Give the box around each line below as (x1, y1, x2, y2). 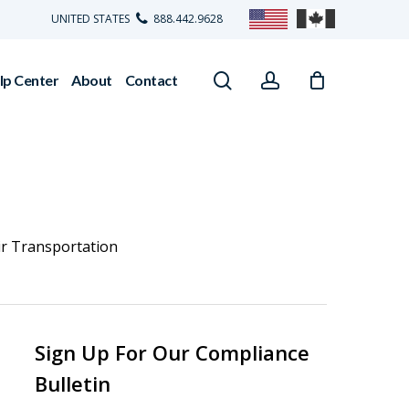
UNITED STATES (51, 11, 132, 27)
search (231, 67, 288, 92)
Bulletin (34, 370, 110, 397)
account (278, 67, 347, 92)
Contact (124, 71, 177, 89)
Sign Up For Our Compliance (34, 339, 309, 366)
